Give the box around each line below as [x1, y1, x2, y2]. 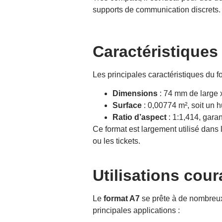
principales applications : [93, 206, 180, 215]
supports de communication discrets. [93, 5, 221, 14]
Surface [112, 101, 142, 110]
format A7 [104, 194, 140, 203]
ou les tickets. [93, 137, 140, 146]
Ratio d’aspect [112, 113, 166, 122]
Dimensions [112, 89, 158, 98]
